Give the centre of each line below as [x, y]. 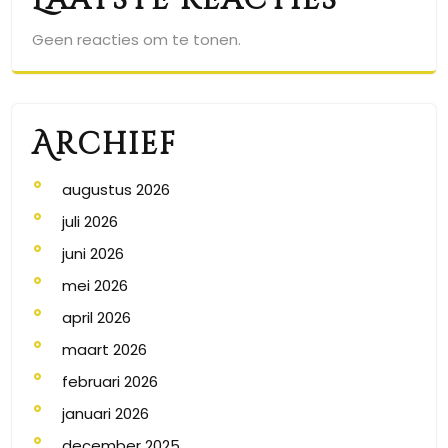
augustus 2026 [116, 189]
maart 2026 [104, 349]
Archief [104, 145]
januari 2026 [105, 413]
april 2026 [96, 317]
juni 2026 [93, 253]
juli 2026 [90, 221]
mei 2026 [95, 285]
